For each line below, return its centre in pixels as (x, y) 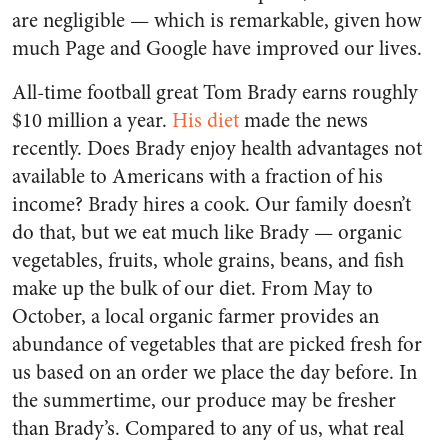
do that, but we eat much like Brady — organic (207, 232)
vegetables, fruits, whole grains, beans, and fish (208, 260)
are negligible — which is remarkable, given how (216, 20)
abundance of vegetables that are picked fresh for (217, 344)
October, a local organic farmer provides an (195, 316)
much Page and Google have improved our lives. (217, 48)
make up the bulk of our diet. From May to (192, 288)
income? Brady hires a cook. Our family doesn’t (211, 204)
